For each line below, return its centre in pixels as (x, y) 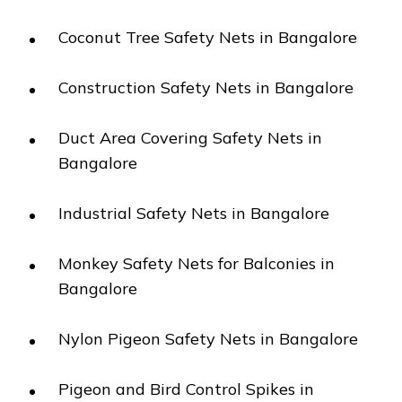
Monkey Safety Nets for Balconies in (197, 263)
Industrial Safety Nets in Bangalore (194, 213)
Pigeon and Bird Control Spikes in (187, 389)
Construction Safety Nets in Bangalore (206, 87)
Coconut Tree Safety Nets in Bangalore (208, 37)
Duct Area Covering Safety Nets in (191, 138)
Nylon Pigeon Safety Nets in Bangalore (209, 339)
